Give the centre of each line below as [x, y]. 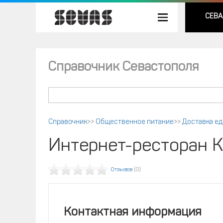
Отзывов [122, 170]
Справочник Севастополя [123, 67]
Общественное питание [135, 122]
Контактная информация [133, 213]
